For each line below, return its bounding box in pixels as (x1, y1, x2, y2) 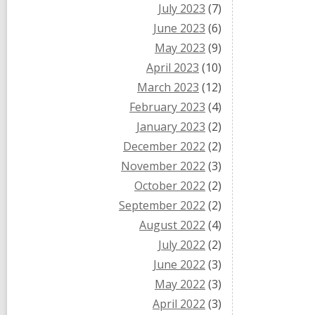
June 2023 (153, 20, 205, 36)
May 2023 (155, 40, 205, 56)
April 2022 (153, 296, 205, 311)
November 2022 (121, 158, 205, 174)
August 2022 (139, 217, 205, 233)
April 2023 (146, 60, 199, 75)
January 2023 (136, 119, 205, 134)
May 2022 (155, 276, 205, 292)
